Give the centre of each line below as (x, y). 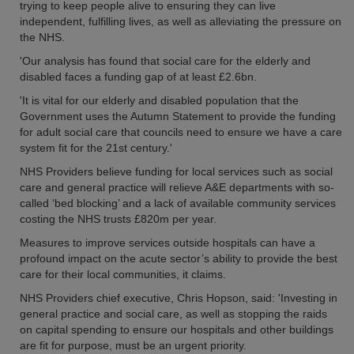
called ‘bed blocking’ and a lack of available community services (178, 203)
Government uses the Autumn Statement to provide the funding (178, 116)
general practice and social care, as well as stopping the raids (173, 314)
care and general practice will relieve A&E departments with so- (177, 187)
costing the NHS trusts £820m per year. (118, 219)
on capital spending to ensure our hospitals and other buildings (177, 330)
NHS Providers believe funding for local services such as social (176, 171)
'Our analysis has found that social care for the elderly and (165, 61)
